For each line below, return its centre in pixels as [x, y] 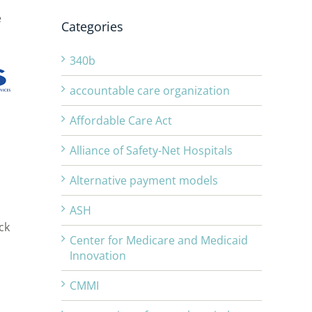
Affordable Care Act [121, 121]
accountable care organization [150, 91]
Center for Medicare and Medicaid [159, 241]
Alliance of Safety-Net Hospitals [151, 151]
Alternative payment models [144, 181]
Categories [92, 27]
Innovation [98, 256]
